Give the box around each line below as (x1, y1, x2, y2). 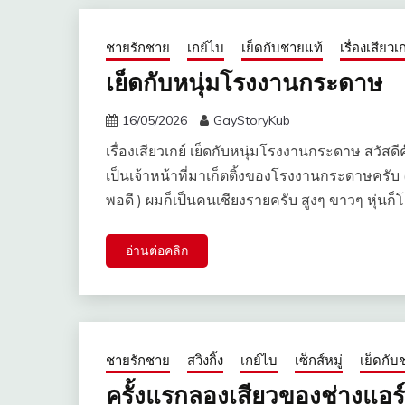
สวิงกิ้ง (187, 352, 223, 370)
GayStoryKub (213, 112, 290, 129)
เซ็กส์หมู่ (295, 352, 343, 370)
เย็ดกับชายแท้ (241, 39, 323, 57)
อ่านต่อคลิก (126, 242, 188, 259)
